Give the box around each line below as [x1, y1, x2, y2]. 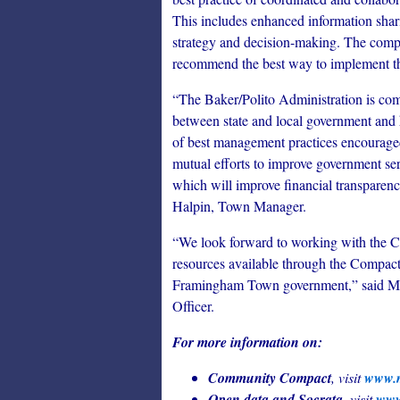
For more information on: [172, 332, 322, 352]
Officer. [172, 296, 214, 315]
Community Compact [208, 368, 331, 387]
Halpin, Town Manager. [172, 196, 306, 215]
